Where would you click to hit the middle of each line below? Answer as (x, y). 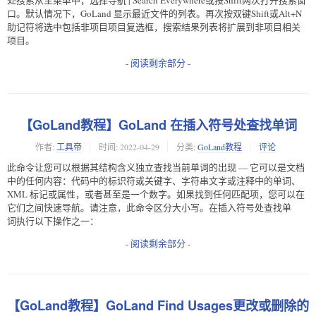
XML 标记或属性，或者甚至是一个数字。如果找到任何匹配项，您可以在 (156, 194)
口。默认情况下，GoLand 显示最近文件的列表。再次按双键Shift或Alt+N (154, 13)
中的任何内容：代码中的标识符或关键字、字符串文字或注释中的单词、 (154, 181)
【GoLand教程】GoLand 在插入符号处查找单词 (158, 124)
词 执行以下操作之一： (53, 221)
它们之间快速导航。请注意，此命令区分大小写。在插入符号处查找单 (149, 208)
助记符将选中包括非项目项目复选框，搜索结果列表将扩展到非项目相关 (154, 26)
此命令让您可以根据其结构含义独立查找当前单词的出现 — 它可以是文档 (156, 168)
